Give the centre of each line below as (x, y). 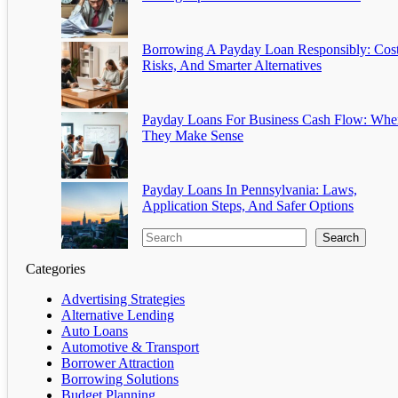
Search (341, 238)
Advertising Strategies (123, 299)
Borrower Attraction (118, 363)
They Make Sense (193, 136)
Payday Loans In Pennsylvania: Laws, (250, 190)
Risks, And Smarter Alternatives (232, 66)
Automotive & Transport (130, 347)
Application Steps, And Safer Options (248, 206)
